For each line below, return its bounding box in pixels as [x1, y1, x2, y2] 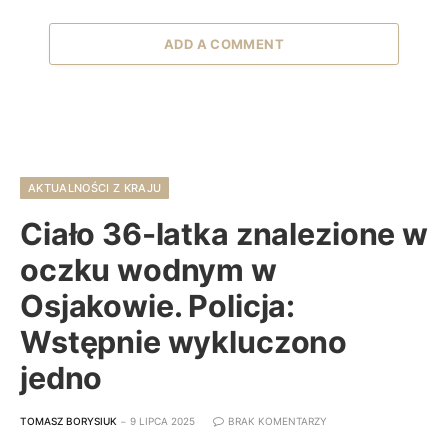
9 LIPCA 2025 [130, 415, 195, 428]
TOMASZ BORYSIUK [20, 415, 117, 428]
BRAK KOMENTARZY [228, 415, 327, 428]
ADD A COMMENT [163, 36, 285, 53]
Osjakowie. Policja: [20, 288, 296, 325]
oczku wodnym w [20, 252, 277, 289]
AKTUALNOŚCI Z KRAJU [28, 181, 162, 196]
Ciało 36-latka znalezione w [20, 216, 428, 253]
